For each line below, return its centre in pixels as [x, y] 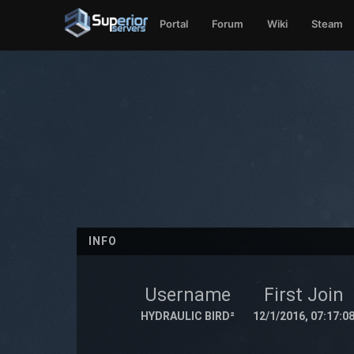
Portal [174, 24]
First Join [303, 295]
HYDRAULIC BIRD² [187, 316]
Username [187, 295]
